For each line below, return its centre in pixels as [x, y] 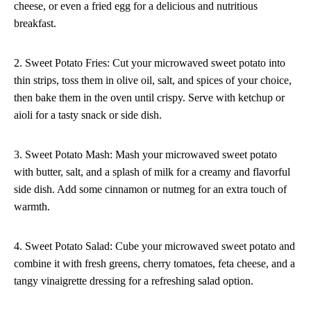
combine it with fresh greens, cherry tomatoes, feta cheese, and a [154, 263]
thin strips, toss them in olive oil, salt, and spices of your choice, [153, 80]
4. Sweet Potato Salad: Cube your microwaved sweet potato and [154, 246]
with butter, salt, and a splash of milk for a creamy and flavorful [152, 171]
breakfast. [35, 23]
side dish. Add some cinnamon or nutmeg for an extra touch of [150, 189]
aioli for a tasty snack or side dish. [88, 115]
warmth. [32, 206]
